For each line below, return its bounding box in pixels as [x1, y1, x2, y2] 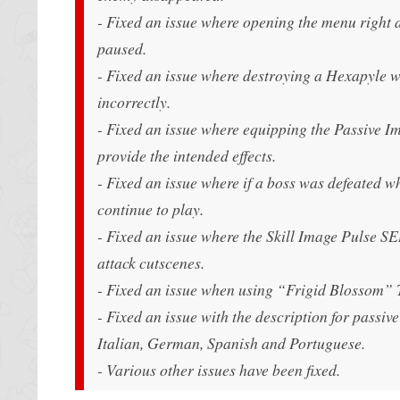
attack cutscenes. [97, 251, 204, 273]
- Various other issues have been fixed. [97, 358, 340, 380]
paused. [97, 37, 146, 59]
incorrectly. [97, 90, 171, 112]
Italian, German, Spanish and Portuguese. [97, 331, 365, 354]
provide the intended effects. [97, 144, 276, 166]
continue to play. [97, 197, 204, 220]
